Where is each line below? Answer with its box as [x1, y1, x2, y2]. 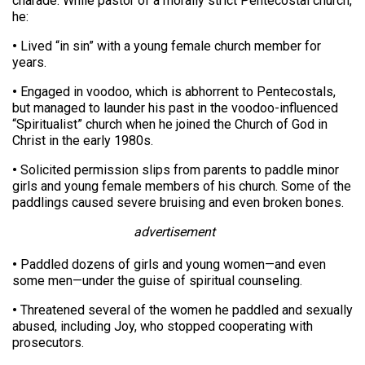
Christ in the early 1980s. [12, 133, 153, 149]
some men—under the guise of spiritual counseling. [12, 273, 302, 289]
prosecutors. [12, 335, 84, 351]
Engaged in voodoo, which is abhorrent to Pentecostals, [17, 84, 336, 100]
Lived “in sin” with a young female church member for [17, 38, 321, 55]
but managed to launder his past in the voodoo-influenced [12, 100, 338, 117]
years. [12, 55, 46, 71]
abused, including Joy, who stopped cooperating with [12, 319, 313, 335]
